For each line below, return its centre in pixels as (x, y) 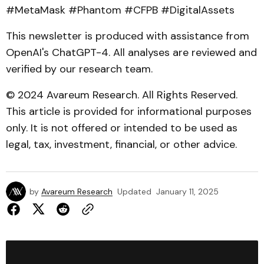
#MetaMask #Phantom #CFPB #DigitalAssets (120, 10)
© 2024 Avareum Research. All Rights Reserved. (122, 95)
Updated (134, 192)
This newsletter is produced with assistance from (128, 36)
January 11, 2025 (187, 192)
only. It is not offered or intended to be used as (122, 128)
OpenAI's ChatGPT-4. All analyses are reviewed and (131, 52)
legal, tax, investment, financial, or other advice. (121, 144)
